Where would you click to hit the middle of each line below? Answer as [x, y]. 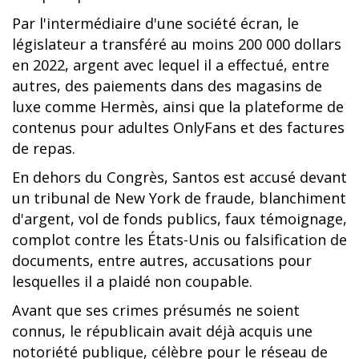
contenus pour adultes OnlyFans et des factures [178, 127]
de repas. [44, 148]
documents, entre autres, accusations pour [162, 260]
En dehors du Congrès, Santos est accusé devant [179, 177]
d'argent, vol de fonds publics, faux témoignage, [179, 219]
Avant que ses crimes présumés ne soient [156, 310]
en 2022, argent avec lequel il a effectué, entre [171, 65]
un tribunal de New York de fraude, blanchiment [179, 198]
